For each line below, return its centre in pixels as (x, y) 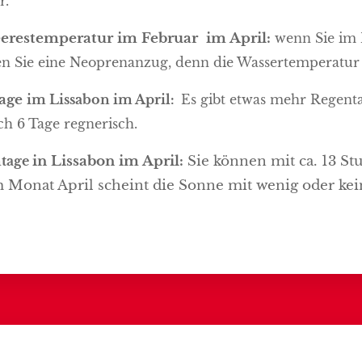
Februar (171, 38)
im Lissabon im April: (103, 99)
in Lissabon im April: (107, 161)
